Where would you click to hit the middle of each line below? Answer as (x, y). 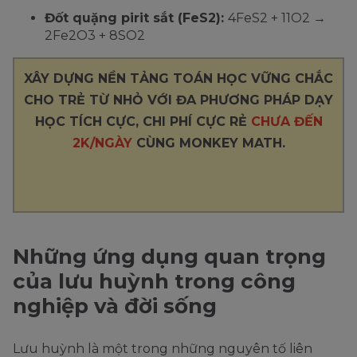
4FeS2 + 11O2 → (277, 18)
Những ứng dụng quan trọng (169, 257)
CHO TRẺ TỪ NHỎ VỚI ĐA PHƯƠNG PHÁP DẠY (178, 100)
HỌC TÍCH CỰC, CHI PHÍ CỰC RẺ (143, 122)
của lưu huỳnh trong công (154, 282)
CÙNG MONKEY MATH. (208, 143)
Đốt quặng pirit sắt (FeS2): (136, 18)
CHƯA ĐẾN (286, 122)
